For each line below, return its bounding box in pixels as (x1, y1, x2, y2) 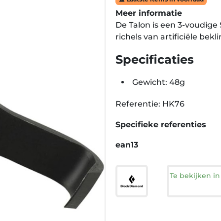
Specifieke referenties (115, 120, 206, 129)
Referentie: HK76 (115, 99, 184, 109)
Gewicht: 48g (132, 77, 185, 87)
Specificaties (115, 52, 194, 67)
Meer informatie (115, 8, 182, 18)
